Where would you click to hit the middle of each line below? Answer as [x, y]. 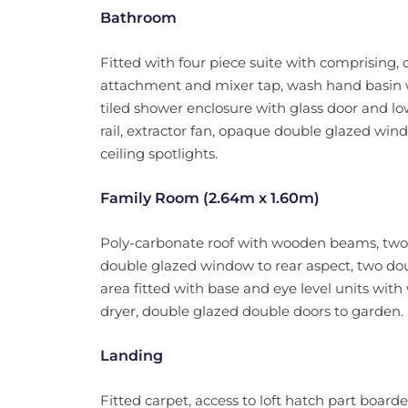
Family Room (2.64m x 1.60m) [209, 198]
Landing [131, 356]
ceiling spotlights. [158, 153]
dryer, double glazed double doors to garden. [251, 311]
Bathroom [138, 18]
